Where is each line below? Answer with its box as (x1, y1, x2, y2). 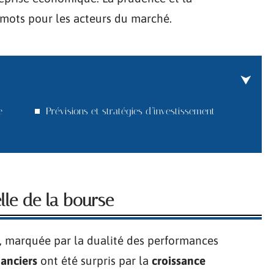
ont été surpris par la (37, 254, 152, 267)
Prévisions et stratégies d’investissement (46, 105, 215, 117)
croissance (152, 254, 206, 267)
